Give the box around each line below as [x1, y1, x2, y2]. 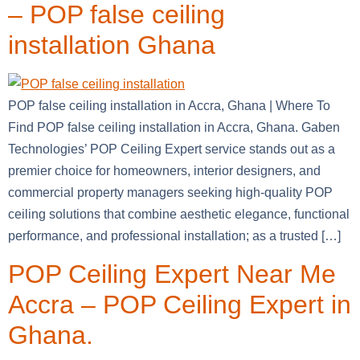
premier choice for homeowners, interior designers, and [8, 164, 321, 178]
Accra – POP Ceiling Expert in [8, 289, 351, 319]
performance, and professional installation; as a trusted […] [8, 229, 341, 243]
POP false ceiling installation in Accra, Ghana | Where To [8, 99, 330, 113]
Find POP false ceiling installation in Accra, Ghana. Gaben [8, 121, 340, 135]
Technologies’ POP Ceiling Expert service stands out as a [8, 142, 335, 157]
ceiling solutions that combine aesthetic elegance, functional [8, 207, 350, 222]
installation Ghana [8, 31, 215, 60]
